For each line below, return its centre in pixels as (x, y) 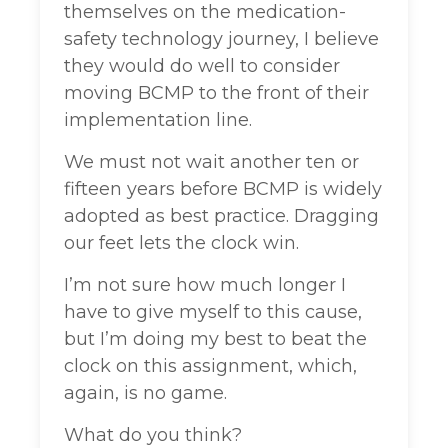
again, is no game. (145, 393)
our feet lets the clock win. (181, 243)
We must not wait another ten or (211, 162)
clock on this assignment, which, (210, 366)
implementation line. (158, 120)
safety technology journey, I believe (221, 39)
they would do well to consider (202, 66)
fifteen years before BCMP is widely (223, 189)
